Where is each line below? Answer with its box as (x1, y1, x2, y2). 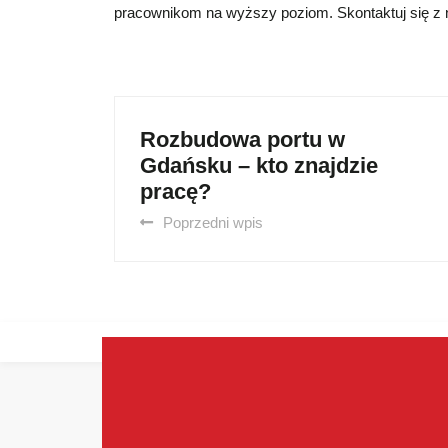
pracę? (140, 178, 211, 204)
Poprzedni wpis (163, 213, 263, 231)
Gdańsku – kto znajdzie (140, 152, 378, 178)
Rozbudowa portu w (140, 126, 345, 152)
